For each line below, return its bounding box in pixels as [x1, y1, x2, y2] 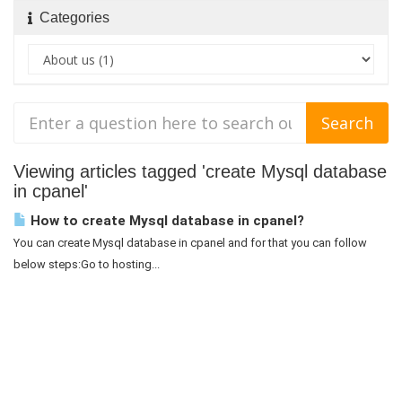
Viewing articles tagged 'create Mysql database [13, 162, 387, 181]
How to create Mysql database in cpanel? [27, 213, 304, 229]
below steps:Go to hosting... [13, 258, 160, 271]
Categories [32, 10, 109, 25]
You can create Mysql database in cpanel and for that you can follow [13, 236, 367, 249]
